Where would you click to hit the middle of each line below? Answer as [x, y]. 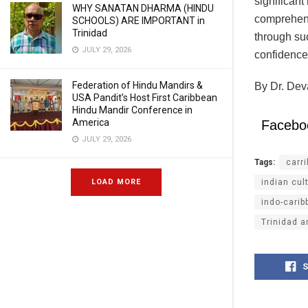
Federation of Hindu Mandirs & [137, 85]
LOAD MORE [116, 182]
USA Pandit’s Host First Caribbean [145, 98]
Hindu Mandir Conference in [132, 110]
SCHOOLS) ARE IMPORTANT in [139, 21]
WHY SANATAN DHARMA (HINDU [143, 8]
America [91, 122]
